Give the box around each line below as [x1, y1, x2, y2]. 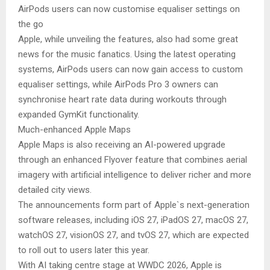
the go [18, 18, 43, 30]
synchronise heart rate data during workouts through [18, 93, 227, 105]
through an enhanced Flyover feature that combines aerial [18, 154, 247, 165]
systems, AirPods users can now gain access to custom [18, 63, 243, 75]
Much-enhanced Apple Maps [18, 124, 131, 135]
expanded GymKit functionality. [18, 108, 139, 120]
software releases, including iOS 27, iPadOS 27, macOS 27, [18, 214, 248, 225]
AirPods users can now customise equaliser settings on [18, 3, 240, 14]
